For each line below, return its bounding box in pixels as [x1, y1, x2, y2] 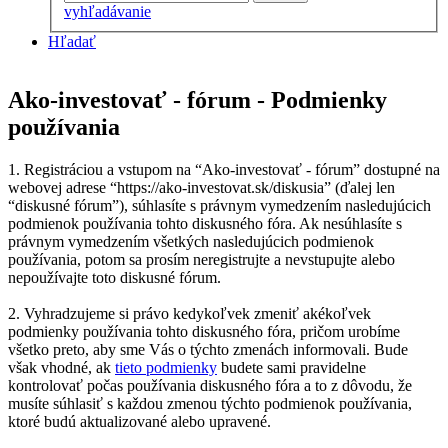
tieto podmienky [115, 358, 217, 376]
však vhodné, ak [8, 358, 115, 376]
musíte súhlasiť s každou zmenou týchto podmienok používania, [8, 394, 412, 412]
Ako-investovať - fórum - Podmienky [8, 86, 387, 113]
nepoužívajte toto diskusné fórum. [8, 268, 221, 286]
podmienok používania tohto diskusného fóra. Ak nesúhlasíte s [8, 214, 402, 232]
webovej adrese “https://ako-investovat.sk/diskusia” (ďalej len [8, 178, 395, 196]
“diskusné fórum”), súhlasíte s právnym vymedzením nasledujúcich [8, 196, 431, 214]
